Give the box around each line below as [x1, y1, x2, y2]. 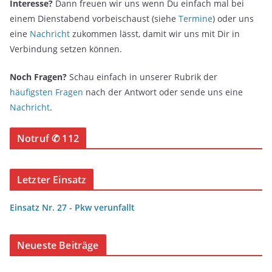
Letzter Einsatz [17, 173, 87, 186]
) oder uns [212, 13, 254, 24]
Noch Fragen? [10, 71, 67, 83]
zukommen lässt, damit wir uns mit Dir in [70, 28, 240, 39]
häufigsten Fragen [10, 86, 83, 98]
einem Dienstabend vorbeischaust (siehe [10, 13, 178, 24]
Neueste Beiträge [17, 239, 99, 252]
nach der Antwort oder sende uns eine [83, 86, 243, 98]
